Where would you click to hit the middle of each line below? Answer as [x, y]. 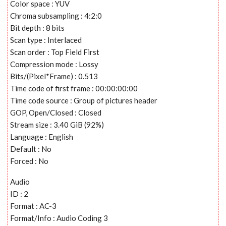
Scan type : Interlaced [46, 40]
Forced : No [29, 161]
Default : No [31, 149]
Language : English [42, 136]
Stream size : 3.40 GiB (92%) [57, 124]
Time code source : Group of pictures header [84, 100]
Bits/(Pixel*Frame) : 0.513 [54, 76]
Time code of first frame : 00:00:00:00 [74, 88]
